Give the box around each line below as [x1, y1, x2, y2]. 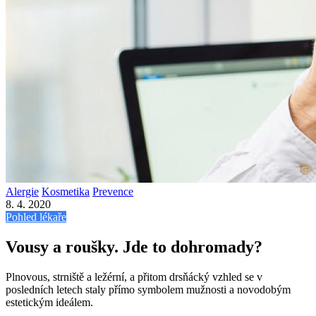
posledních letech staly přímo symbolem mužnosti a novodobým [6, 283, 291, 296]
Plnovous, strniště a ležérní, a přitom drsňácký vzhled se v [6, 270, 262, 283]
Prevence [92, 186, 133, 197]
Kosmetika [42, 186, 90, 197]
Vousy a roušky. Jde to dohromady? [6, 237, 262, 256]
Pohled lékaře [6, 211, 66, 223]
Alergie [6, 186, 39, 197]
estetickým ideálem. [6, 296, 93, 308]
